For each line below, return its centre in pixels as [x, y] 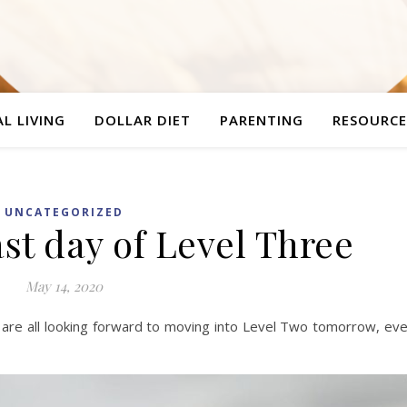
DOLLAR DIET [143, 120]
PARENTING [262, 120]
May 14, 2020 [64, 286]
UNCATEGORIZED [64, 212]
